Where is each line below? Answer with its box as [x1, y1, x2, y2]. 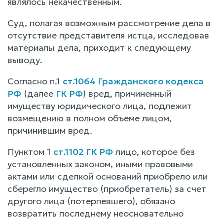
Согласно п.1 [7, 75, 63, 87]
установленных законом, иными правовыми [7, 158, 193, 170]
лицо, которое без [113, 146, 195, 157]
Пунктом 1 [7, 146, 53, 157]
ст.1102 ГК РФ [53, 146, 113, 157]
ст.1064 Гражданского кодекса [63, 75, 204, 87]
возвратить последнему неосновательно [7, 207, 184, 219]
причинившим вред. [7, 124, 92, 136]
